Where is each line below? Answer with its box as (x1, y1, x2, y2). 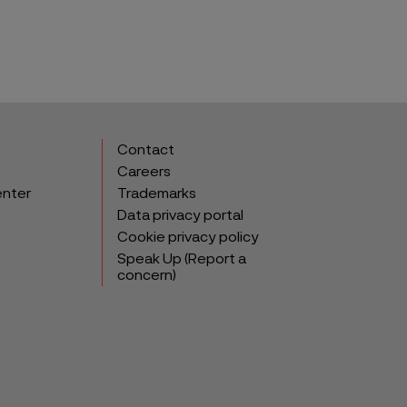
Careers (116, 164, 171, 179)
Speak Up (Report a (116, 252, 246, 266)
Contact (116, 143, 174, 157)
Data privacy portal (116, 208, 243, 223)
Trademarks (116, 186, 196, 201)
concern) (116, 268, 176, 283)
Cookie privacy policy (116, 230, 259, 244)
